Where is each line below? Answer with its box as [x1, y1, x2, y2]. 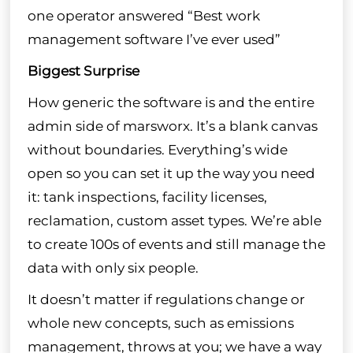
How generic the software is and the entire [27, 94, 314, 110]
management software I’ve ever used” [27, 31, 281, 47]
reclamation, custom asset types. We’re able [27, 212, 321, 229]
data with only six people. [27, 259, 199, 276]
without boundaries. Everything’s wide [27, 141, 288, 158]
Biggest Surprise [27, 62, 139, 79]
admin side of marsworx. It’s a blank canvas [27, 117, 318, 134]
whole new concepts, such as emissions [27, 314, 294, 331]
